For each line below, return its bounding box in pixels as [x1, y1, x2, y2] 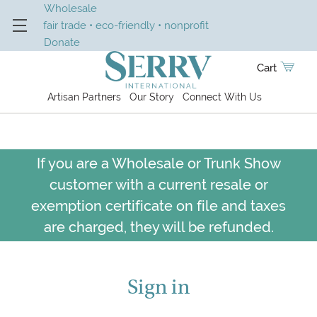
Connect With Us [182, 91, 262, 103]
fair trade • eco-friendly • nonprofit [42, 19, 209, 31]
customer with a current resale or [49, 176, 268, 194]
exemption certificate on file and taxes [31, 197, 286, 215]
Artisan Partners [47, 91, 121, 103]
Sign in [127, 275, 190, 300]
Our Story [129, 91, 174, 103]
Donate [43, 36, 80, 48]
